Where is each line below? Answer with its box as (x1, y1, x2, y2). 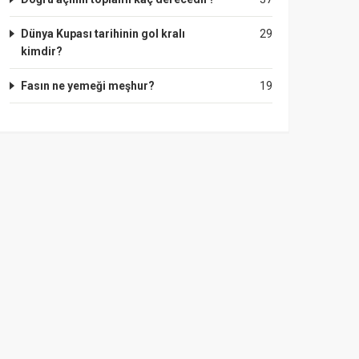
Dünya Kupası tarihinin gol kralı (21, 27, 185, 40)
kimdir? (21, 45, 63, 58)
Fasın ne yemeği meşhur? (21, 79, 155, 92)
